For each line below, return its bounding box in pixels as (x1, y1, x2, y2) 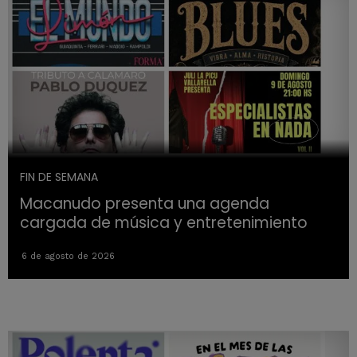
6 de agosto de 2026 (22, 251, 115, 262)
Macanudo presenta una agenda (20, 193, 269, 215)
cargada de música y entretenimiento (20, 212, 308, 234)
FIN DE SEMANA (20, 169, 98, 186)
